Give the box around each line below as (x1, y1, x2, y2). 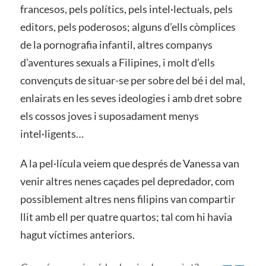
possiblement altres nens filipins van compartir (20, 192, 235, 205)
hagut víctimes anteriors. (20, 228, 135, 241)
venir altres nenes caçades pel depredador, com (20, 175, 235, 188)
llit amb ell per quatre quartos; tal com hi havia (20, 210, 232, 223)
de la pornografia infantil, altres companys (20, 38, 213, 52)
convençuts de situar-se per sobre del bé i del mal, (20, 74, 245, 87)
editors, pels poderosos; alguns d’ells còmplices (20, 20, 236, 34)
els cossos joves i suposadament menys (20, 109, 199, 123)
